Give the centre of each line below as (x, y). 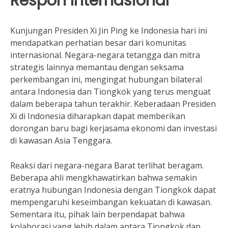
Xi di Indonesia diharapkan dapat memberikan (98, 116)
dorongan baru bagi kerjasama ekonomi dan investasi (113, 128)
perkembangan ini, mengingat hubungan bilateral (106, 79)
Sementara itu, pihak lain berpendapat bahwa (97, 214)
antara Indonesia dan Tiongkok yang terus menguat (110, 92)
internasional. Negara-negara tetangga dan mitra (105, 55)
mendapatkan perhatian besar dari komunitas (98, 43)
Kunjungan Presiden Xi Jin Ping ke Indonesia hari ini (109, 31)
